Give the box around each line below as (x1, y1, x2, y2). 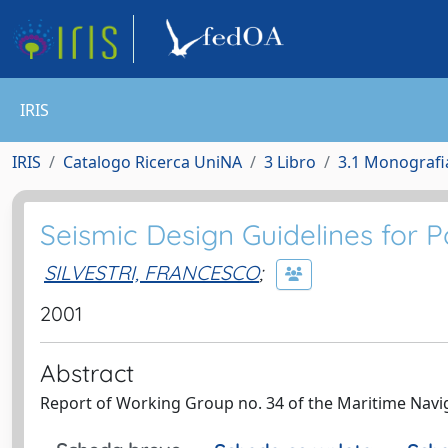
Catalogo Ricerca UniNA (63, 151, 242, 173)
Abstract (40, 358, 134, 388)
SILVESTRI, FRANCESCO (44, 259, 259, 285)
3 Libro (264, 151, 316, 173)
